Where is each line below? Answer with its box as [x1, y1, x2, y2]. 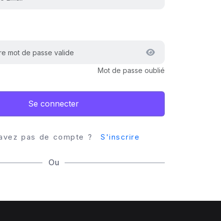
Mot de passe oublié [98, 66, 165, 74]
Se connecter [28, 99, 79, 109]
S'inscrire [101, 132, 140, 142]
